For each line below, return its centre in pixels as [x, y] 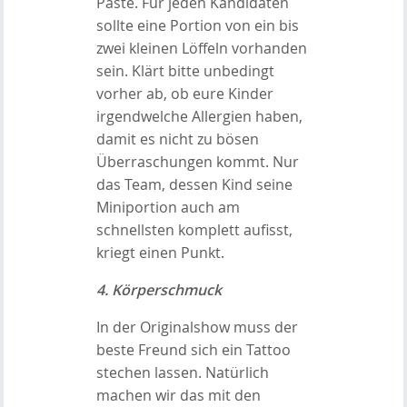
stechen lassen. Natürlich [182, 372]
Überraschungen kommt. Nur [197, 161]
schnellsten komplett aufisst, [194, 229]
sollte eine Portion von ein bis [197, 25]
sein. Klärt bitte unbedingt [185, 70]
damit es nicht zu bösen [177, 139]
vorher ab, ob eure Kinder [184, 93]
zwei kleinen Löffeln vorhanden [201, 48]
